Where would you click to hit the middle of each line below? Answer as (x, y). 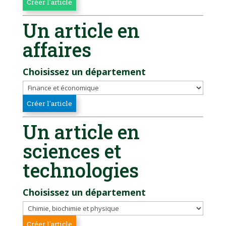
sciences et (72, 151)
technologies (80, 170)
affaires (57, 50)
